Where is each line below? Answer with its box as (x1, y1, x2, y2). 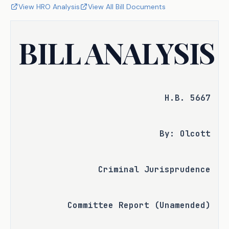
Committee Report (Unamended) (67, 200, 211, 211)
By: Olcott (159, 128, 211, 139)
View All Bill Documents (88, 2, 166, 11)
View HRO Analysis (18, 2, 80, 11)
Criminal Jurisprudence (98, 164, 211, 175)
